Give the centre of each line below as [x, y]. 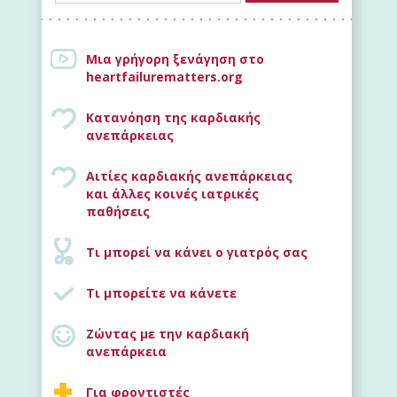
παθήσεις [118, 211]
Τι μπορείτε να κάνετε [161, 292]
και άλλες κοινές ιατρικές [172, 193]
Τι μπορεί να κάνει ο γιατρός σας [197, 252]
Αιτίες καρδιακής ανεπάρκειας [189, 175]
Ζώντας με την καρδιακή [167, 333]
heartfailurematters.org [164, 76]
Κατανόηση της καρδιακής [173, 117]
